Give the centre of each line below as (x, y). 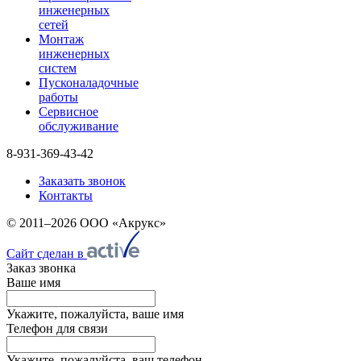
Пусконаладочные (89, 82)
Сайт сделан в (47, 254)
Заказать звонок (82, 180)
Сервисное (68, 111)
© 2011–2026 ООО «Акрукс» (86, 222)
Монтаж (61, 39)
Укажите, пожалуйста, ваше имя (95, 314)
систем (58, 68)
